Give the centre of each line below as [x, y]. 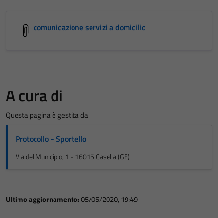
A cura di [34, 95]
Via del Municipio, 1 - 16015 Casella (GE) [73, 157]
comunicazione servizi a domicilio [90, 27]
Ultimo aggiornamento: [43, 199]
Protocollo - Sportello [51, 139]
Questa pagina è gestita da [47, 115]
